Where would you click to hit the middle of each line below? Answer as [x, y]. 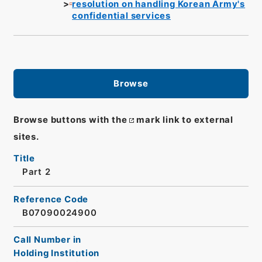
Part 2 [36, 172]
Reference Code [51, 199]
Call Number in [47, 240]
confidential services [122, 15]
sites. [26, 137]
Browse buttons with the [70, 120]
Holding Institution [56, 254]
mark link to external [185, 120]
